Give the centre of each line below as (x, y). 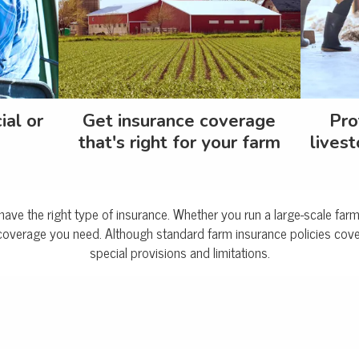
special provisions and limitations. (179, 252)
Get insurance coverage (179, 121)
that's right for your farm (179, 143)
